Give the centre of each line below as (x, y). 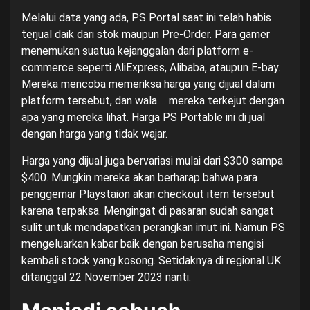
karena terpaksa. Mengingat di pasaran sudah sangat (148, 211)
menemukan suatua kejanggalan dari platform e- (137, 51)
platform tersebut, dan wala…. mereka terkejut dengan (153, 101)
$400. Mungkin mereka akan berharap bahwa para (139, 177)
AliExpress (139, 67)
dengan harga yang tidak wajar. (94, 134)
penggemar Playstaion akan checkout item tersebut (148, 194)
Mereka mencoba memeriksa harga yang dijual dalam (148, 84)
